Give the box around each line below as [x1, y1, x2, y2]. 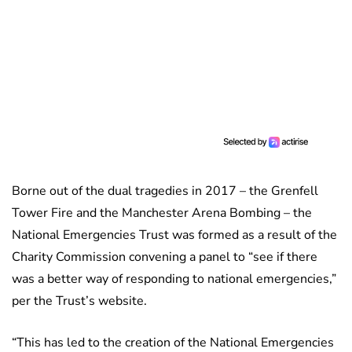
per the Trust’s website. [12, 292, 147, 310]
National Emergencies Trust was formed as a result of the [12, 226, 337, 244]
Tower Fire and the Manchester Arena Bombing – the [12, 204, 312, 222]
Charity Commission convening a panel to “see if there [12, 248, 317, 266]
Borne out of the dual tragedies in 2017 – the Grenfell [12, 182, 318, 200]
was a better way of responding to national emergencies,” [12, 270, 336, 288]
